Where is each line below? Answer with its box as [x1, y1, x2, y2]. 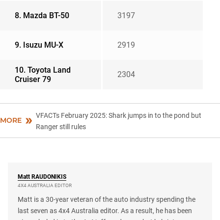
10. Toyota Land [15, 65, 71, 75]
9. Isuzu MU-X [15, 40, 63, 50]
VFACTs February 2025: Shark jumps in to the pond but [35, 111, 201, 120]
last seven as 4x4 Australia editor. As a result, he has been [18, 207, 192, 215]
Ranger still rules [35, 123, 86, 131]
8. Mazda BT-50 [15, 11, 69, 21]
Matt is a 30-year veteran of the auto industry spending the [18, 195, 195, 204]
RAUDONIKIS [31, 173, 66, 181]
